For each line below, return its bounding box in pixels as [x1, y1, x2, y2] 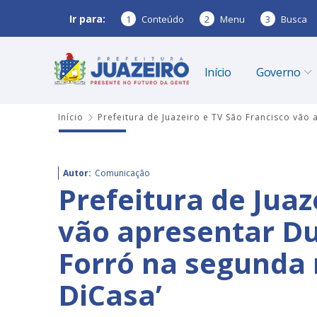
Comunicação [95, 167, 150, 179]
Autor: [63, 167, 91, 179]
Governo [255, 64, 301, 80]
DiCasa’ [58, 275, 162, 314]
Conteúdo [142, 12, 184, 25]
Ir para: [69, 11, 105, 25]
